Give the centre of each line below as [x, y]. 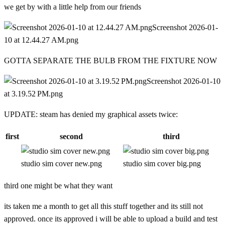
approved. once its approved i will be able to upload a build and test [111, 219]
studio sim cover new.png [62, 164]
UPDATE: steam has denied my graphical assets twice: [91, 115]
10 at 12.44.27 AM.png [41, 40]
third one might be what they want [58, 186]
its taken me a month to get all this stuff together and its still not [103, 206]
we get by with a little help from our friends [73, 7]
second [71, 137]
